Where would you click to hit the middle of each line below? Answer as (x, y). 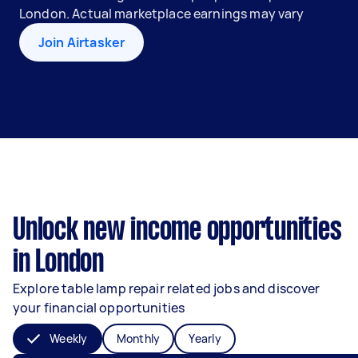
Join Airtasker (82, 42)
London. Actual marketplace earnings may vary (162, 14)
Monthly (138, 338)
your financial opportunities (99, 308)
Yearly (205, 338)
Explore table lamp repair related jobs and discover (167, 288)
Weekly (69, 338)
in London (58, 263)
